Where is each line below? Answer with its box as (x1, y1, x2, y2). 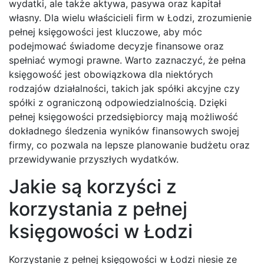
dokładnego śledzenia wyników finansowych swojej (9, 124, 239, 137)
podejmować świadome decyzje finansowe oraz (9, 39, 224, 52)
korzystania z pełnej (9, 197, 187, 220)
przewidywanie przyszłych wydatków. (9, 153, 179, 165)
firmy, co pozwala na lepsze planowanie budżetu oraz (9, 138, 250, 151)
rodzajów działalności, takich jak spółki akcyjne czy (9, 82, 240, 94)
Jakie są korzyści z (9, 174, 177, 198)
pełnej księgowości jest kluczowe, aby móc (9, 25, 202, 38)
